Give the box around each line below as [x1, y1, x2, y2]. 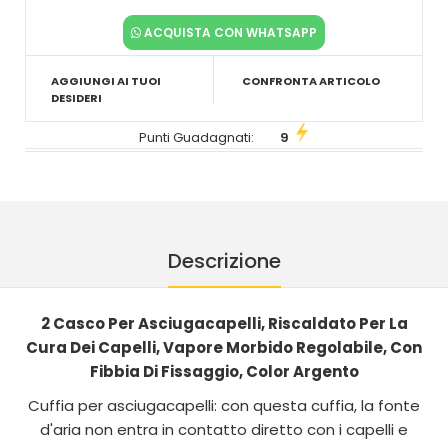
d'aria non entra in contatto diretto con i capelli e [40, 419, 408, 440]
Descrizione [167, 247, 281, 275]
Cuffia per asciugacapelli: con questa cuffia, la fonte [28, 395, 420, 416]
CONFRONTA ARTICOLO [242, 73, 381, 89]
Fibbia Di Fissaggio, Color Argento [89, 361, 359, 382]
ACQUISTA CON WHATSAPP [141, 24, 317, 41]
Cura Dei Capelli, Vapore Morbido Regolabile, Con [26, 337, 422, 358]
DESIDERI [51, 90, 102, 106]
